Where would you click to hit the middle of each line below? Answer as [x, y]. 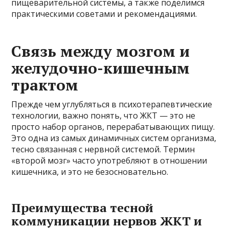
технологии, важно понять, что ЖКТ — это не [104, 115]
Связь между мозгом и [101, 51]
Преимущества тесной [83, 207]
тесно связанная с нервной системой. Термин [103, 149]
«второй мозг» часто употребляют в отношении [109, 160]
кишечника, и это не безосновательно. [90, 171]
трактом [45, 85]
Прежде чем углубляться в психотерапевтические [112, 104]
